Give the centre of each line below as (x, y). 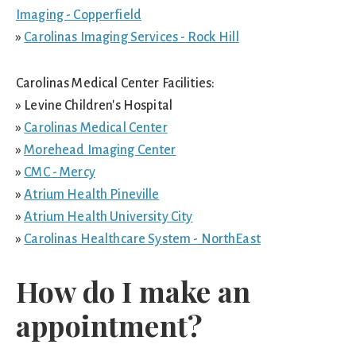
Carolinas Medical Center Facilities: (116, 83)
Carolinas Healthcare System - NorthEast (142, 239)
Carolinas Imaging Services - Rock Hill (132, 37)
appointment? (110, 325)
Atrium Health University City (108, 217)
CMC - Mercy (60, 172)
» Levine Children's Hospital (95, 106)
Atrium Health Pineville (92, 195)
